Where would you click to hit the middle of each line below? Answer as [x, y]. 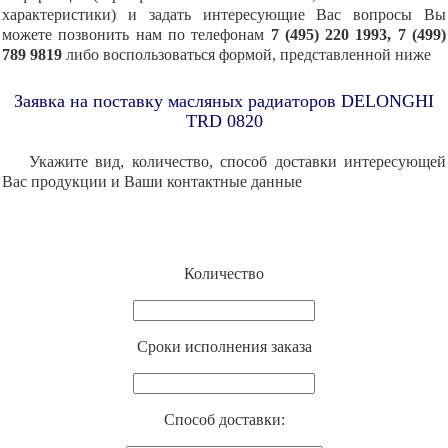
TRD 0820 [224, 121]
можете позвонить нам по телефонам [133, 35]
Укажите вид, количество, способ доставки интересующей [237, 162]
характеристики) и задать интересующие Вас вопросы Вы [224, 15]
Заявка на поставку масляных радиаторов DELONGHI [224, 101]
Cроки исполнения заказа [224, 347]
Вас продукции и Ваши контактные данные [152, 182]
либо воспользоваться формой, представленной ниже [248, 55]
